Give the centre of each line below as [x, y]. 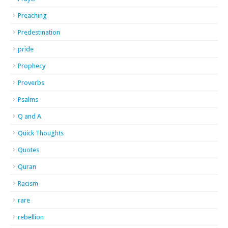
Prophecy [32, 66]
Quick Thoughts [41, 133]
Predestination [39, 32]
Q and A [30, 116]
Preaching [32, 16]
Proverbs [31, 83]
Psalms [28, 99]
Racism [28, 183]
